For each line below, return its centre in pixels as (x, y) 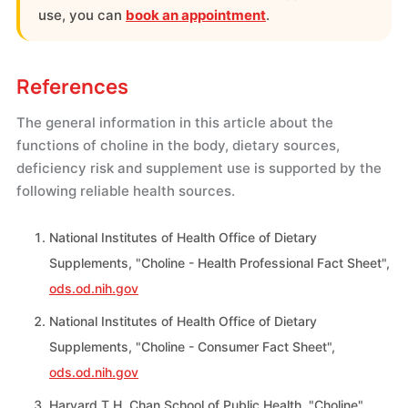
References (72, 86)
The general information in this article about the (175, 122)
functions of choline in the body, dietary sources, (178, 145)
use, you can (82, 15)
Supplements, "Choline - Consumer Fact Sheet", (192, 346)
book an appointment (196, 15)
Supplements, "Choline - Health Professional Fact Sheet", (219, 262)
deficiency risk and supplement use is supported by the (199, 168)
